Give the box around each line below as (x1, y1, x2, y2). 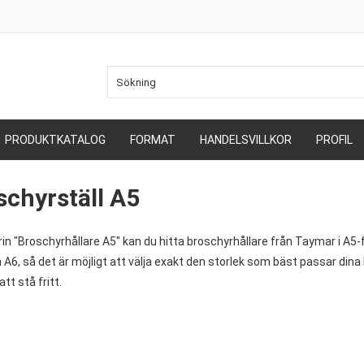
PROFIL (316, 133, 353, 146)
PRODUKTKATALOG (5, 133, 106, 146)
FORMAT (130, 133, 175, 146)
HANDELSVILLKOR (200, 133, 292, 146)
